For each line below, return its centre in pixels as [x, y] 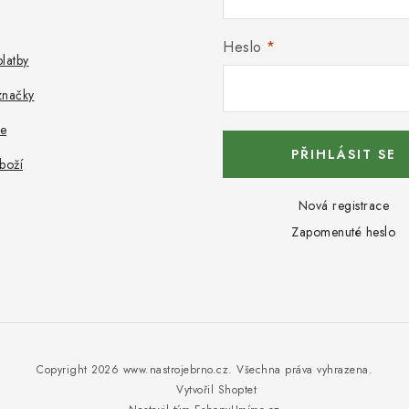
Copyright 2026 [80, 370]
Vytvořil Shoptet [216, 390]
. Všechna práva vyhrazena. [300, 370]
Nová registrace [343, 205]
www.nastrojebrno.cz [175, 370]
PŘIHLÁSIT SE [343, 154]
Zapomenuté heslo [344, 232]
